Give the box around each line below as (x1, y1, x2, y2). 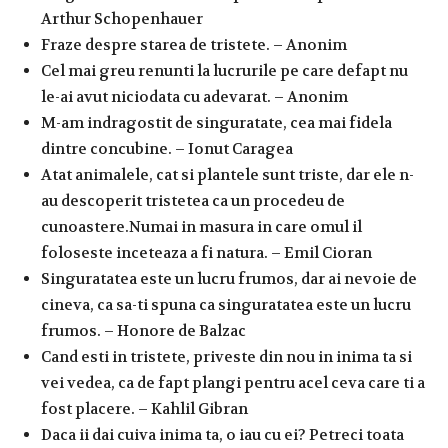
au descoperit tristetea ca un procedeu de (41, 190, 345, 211)
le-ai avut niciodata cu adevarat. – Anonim (41, 86, 348, 107)
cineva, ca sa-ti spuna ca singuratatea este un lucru (41, 294, 411, 315)
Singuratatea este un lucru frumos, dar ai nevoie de (41, 268, 417, 289)
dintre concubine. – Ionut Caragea (41, 138, 293, 159)
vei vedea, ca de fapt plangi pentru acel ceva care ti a (41, 372, 425, 393)
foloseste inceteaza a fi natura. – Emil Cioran (41, 242, 372, 263)
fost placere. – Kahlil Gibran (41, 398, 248, 419)
